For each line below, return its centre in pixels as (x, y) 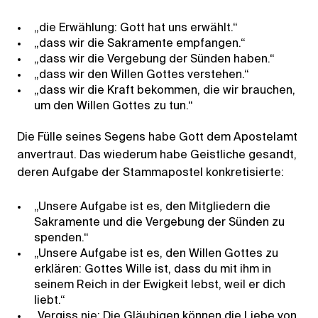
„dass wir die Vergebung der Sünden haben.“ (154, 59)
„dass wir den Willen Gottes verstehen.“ (142, 75)
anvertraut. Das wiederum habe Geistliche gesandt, (157, 156)
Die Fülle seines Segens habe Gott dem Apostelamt (157, 138)
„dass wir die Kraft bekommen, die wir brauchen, (165, 91)
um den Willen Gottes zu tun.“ (114, 106)
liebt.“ (50, 301)
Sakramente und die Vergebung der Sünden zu (159, 223)
